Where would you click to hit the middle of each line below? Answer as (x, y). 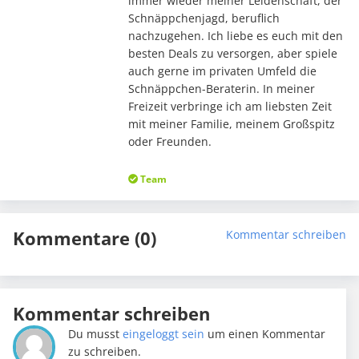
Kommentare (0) (85, 238)
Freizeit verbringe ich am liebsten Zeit (230, 107)
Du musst (96, 334)
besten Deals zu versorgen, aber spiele (232, 54)
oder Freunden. (169, 142)
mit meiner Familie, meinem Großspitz (231, 124)
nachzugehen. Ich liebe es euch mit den (235, 36)
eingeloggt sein (164, 334)
